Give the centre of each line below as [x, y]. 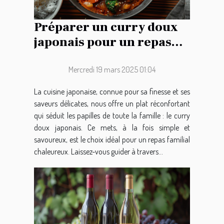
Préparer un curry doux [106, 27]
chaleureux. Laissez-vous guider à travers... [98, 152]
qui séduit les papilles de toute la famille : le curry [112, 116]
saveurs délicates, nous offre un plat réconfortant [112, 104]
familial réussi [77, 57]
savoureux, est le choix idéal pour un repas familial [112, 140]
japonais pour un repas [103, 42]
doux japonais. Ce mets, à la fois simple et [112, 128]
